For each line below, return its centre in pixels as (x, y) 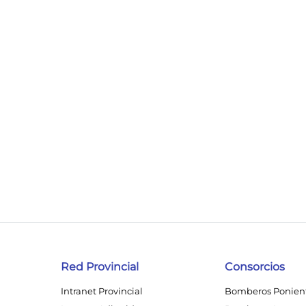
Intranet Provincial (102, 291)
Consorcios (255, 267)
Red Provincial (100, 267)
